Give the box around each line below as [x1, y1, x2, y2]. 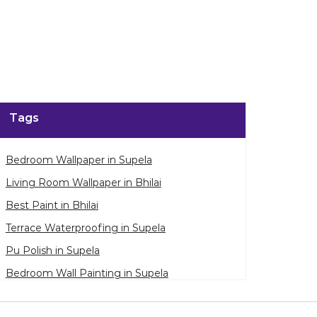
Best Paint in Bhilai [5, 199, 98, 212]
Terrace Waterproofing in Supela [5, 221, 166, 235]
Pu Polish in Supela [5, 244, 100, 258]
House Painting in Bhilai [5, 289, 123, 303]
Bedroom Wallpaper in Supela [5, 154, 152, 167]
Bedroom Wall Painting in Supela [5, 267, 168, 280]
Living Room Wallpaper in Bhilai [5, 176, 161, 190]
